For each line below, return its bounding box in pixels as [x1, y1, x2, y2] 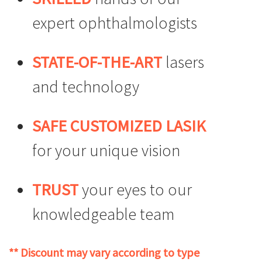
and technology [32, 76, 139, 98]
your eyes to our [78, 179, 192, 201]
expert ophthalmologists [32, 12, 197, 34]
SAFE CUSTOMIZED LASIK [32, 115, 206, 137]
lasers [162, 51, 204, 73]
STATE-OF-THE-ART [32, 51, 162, 73]
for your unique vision [32, 140, 180, 161]
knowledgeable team [32, 204, 174, 225]
